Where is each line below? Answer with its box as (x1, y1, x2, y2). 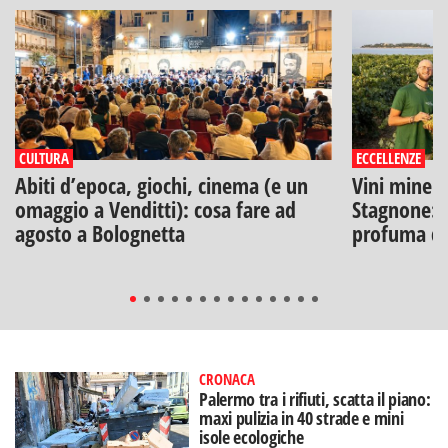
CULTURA (19, 147, 69, 168)
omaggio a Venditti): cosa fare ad (15, 193, 296, 224)
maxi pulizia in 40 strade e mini (199, 405, 404, 430)
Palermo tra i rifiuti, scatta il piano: (199, 386, 431, 411)
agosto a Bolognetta (15, 217, 185, 248)
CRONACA (199, 368, 256, 389)
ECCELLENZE (355, 147, 421, 168)
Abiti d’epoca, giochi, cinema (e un (15, 169, 308, 200)
